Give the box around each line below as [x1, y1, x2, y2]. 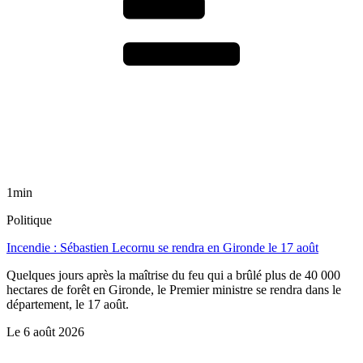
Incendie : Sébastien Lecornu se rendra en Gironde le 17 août [6, 240, 318, 254]
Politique [6, 212, 52, 227]
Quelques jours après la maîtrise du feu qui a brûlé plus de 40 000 [6, 267, 340, 282]
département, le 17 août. [6, 297, 129, 311]
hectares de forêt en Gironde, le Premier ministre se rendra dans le [6, 282, 341, 297]
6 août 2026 [23, 324, 84, 339]
